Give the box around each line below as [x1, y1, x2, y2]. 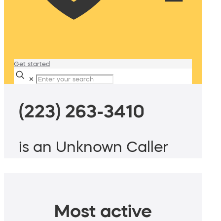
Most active [54, 202, 152, 220]
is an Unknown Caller [19, 139, 168, 154]
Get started [14, 61, 50, 67]
